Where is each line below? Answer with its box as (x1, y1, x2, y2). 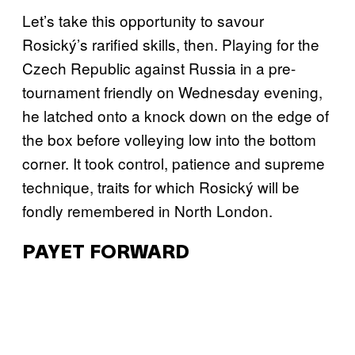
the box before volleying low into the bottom (22, 128, 316, 150)
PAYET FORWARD (22, 244, 189, 262)
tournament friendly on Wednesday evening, (22, 80, 323, 102)
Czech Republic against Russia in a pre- (22, 56, 296, 78)
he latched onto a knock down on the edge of (22, 104, 329, 126)
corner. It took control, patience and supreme (22, 151, 325, 174)
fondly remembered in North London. (22, 199, 273, 221)
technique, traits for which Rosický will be (22, 175, 300, 197)
